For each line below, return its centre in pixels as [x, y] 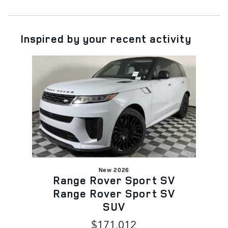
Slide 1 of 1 [26, 60]
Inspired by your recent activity [106, 38]
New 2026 [114, 169]
